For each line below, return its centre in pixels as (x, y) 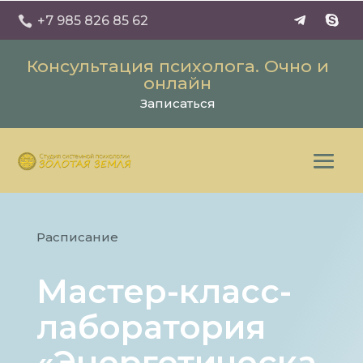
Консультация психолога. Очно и (177, 66)
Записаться (177, 103)
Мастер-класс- (164, 292)
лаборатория (151, 327)
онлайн (177, 83)
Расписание (77, 237)
